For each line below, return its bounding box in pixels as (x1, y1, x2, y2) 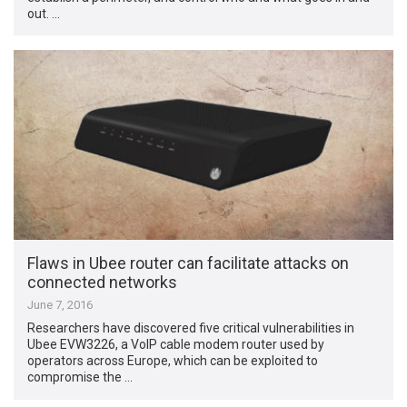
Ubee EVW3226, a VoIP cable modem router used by (27, 337, 325, 352)
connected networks (27, 273, 178, 293)
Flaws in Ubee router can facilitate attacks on (27, 253, 350, 273)
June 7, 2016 (27, 298, 94, 313)
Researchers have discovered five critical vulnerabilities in (27, 321, 355, 336)
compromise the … (27, 370, 134, 385)
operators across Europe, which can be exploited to (27, 353, 319, 369)
